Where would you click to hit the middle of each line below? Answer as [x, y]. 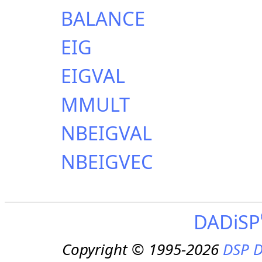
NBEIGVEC [107, 161]
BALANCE [103, 18]
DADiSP [227, 222]
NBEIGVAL [106, 133]
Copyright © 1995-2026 [142, 249]
